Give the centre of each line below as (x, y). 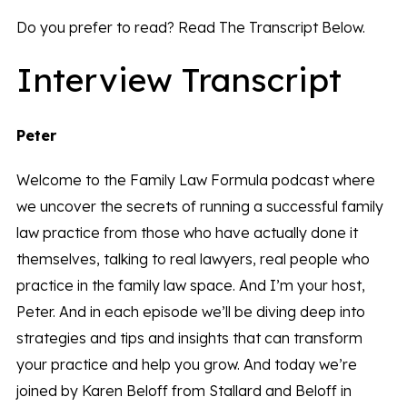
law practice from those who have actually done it (187, 233)
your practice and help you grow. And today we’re (186, 365)
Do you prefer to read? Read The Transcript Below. (190, 28)
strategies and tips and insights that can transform (189, 338)
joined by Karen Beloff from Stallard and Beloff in (184, 391)
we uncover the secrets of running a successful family (199, 207)
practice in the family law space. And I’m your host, (190, 286)
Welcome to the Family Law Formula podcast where (195, 180)
